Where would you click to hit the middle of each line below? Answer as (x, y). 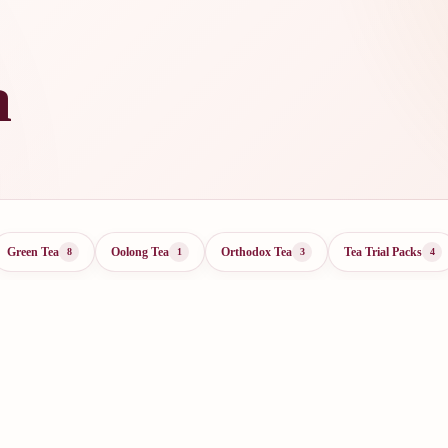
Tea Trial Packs (383, 251)
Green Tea (33, 251)
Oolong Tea (140, 251)
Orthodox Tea (256, 251)
